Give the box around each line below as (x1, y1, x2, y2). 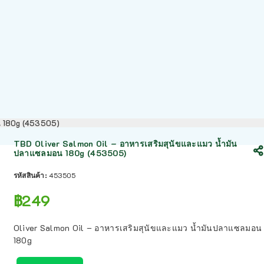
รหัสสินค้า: (13, 170, 49, 180)
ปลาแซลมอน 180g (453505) (13, 147, 127, 159)
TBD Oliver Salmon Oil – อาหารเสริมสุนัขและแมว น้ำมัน (13, 138, 237, 149)
